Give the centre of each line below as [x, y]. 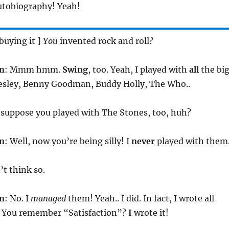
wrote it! [150, 212]
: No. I [17, 198]
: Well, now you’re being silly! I [68, 141]
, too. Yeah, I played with [138, 69]
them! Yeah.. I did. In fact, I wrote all [140, 198]
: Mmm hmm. [33, 69]
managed [48, 198]
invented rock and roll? [105, 41]
